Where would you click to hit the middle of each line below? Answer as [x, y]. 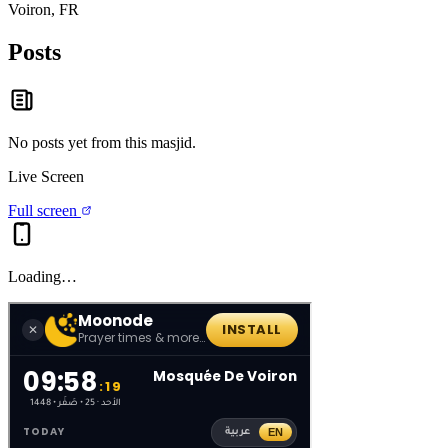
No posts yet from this [79, 142]
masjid [171, 142]
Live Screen [46, 176]
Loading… [42, 276]
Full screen [44, 210]
